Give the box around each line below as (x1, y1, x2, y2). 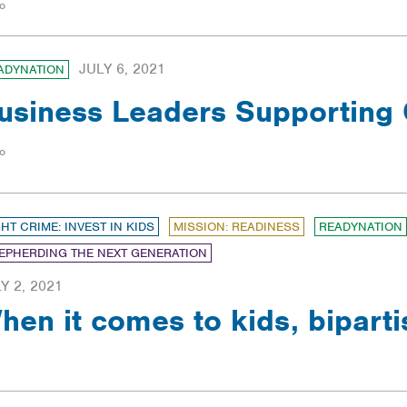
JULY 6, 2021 (79, 60, 165, 79)
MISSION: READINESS (174, 218, 300, 234)
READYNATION (319, 218, 402, 234)
